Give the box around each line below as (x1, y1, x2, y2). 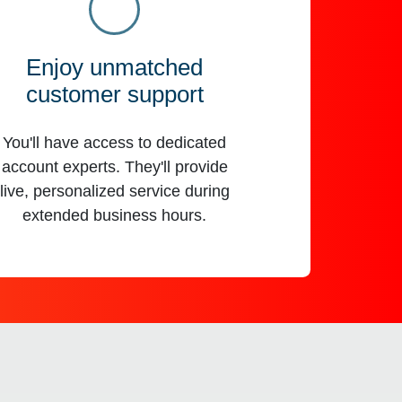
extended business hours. (22, 205, 207, 224)
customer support (25, 82, 204, 108)
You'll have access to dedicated (3, 133, 227, 152)
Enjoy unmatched (26, 55, 204, 81)
